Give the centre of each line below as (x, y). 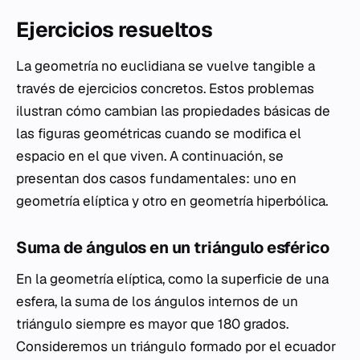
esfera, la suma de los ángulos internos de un (157, 301)
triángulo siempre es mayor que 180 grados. (152, 323)
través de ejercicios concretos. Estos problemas (165, 88)
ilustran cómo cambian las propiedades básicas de (173, 110)
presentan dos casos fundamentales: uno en (156, 178)
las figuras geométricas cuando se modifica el (159, 133)
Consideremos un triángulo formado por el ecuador (176, 346)
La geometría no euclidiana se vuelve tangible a (166, 65)
